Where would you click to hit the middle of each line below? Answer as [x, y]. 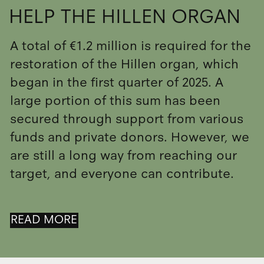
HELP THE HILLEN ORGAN [125, 16]
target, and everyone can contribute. [122, 174]
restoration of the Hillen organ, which [124, 65]
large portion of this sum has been [115, 101]
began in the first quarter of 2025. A [116, 83]
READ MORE [44, 220]
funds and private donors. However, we [129, 138]
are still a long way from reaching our [123, 156]
